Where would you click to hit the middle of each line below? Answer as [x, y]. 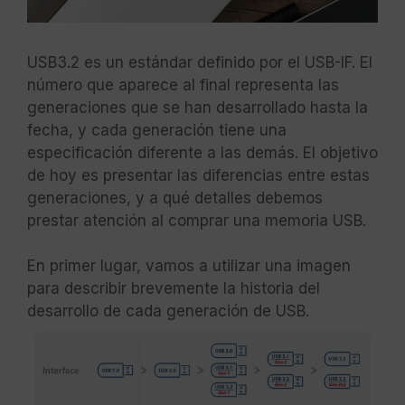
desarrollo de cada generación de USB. [168, 311]
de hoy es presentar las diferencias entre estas [198, 176]
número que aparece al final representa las [183, 85]
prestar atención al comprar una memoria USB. [197, 221]
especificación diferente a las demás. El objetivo [202, 153]
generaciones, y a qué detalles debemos [175, 198]
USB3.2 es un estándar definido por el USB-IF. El [200, 63]
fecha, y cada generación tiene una [157, 131]
